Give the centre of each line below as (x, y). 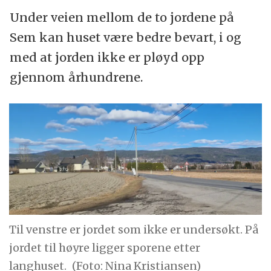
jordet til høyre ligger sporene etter (105, 248)
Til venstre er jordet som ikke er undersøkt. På (134, 230)
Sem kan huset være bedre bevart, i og (125, 37)
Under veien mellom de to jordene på (122, 17)
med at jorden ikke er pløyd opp (107, 57)
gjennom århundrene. (76, 77)
